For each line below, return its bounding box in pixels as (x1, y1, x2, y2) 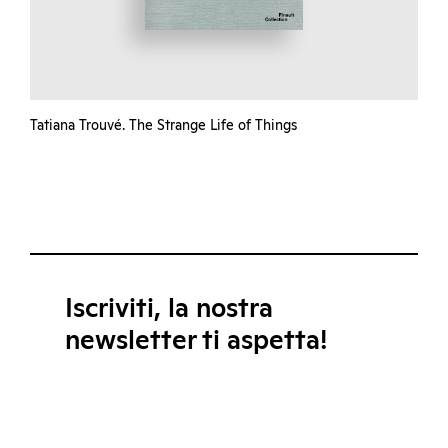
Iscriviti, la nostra (65, 296, 273, 322)
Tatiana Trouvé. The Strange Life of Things (30, 119, 297, 133)
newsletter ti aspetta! (65, 328, 327, 354)
